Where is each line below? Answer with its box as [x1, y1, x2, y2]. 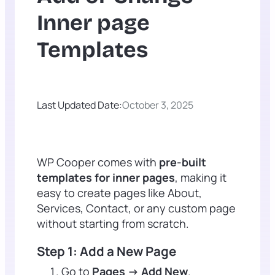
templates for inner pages [37, 169, 175, 185]
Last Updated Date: [37, 98, 122, 112]
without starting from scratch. [37, 215, 189, 231]
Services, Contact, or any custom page [37, 200, 236, 215]
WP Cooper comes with [37, 154, 159, 169]
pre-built [159, 154, 206, 169]
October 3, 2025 [122, 98, 193, 112]
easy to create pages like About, [37, 185, 202, 200]
